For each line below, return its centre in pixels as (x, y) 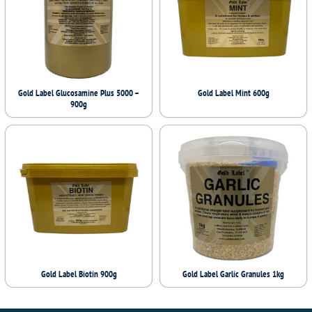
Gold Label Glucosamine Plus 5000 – (79, 93)
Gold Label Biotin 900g (79, 274)
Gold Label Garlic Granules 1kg (233, 274)
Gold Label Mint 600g (233, 93)
